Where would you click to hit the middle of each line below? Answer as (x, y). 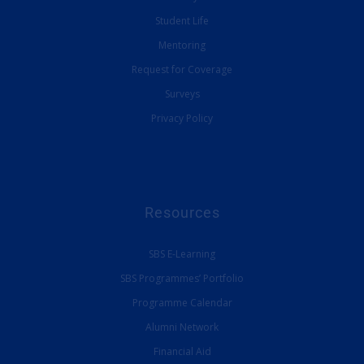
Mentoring (182, 45)
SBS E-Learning (182, 254)
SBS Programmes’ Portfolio (182, 279)
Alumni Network (182, 327)
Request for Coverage (182, 70)
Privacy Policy (182, 119)
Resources (182, 213)
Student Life (182, 21)
